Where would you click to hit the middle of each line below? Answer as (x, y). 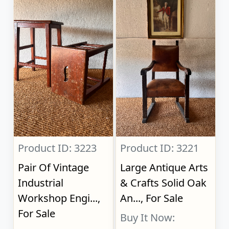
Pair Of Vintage (54, 168)
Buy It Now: (148, 218)
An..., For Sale (152, 198)
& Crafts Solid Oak (164, 183)
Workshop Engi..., (59, 198)
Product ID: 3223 (58, 148)
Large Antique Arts (164, 168)
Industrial (41, 183)
